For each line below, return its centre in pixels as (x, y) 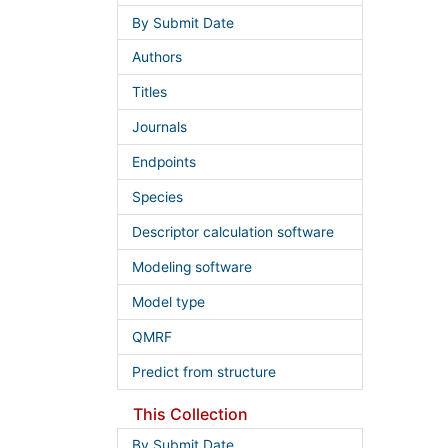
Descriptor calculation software (232, 231)
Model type (168, 301)
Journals (159, 127)
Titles (149, 92)
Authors (156, 57)
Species (157, 197)
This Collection (190, 413)
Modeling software (191, 266)
